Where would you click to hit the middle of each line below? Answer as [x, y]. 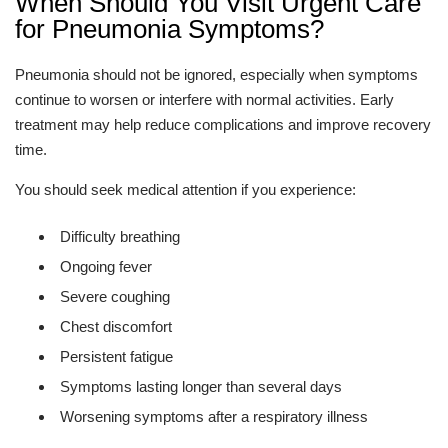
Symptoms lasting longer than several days [201, 386]
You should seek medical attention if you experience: [185, 189]
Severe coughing [115, 296]
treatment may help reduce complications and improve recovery [223, 124]
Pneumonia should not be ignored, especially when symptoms [216, 74]
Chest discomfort [116, 326]
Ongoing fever [106, 266]
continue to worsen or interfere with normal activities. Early [204, 99]
